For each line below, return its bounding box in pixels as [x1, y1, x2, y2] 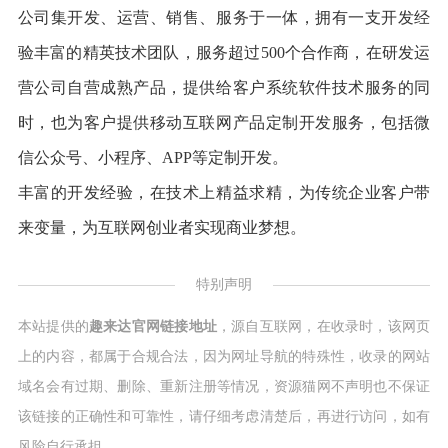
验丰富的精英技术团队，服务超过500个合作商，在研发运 [17, 44, 431, 62]
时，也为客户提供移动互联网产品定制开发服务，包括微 [17, 114, 431, 132]
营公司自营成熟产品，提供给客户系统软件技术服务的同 [17, 79, 431, 97]
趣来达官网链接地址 [89, 319, 218, 335]
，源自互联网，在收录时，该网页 [217, 319, 431, 335]
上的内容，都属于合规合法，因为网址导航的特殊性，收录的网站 [17, 349, 431, 365]
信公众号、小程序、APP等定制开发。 [17, 149, 288, 167]
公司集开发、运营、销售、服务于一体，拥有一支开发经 [17, 9, 431, 27]
